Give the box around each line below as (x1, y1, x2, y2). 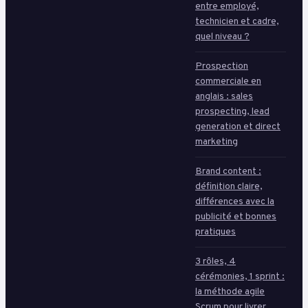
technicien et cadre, (195, 16, 279, 28)
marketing (195, 136, 238, 148)
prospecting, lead (195, 106, 269, 118)
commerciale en (195, 76, 261, 88)
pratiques (195, 226, 236, 239)
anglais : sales (195, 91, 253, 103)
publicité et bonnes (195, 211, 276, 223)
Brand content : (195, 166, 261, 178)
